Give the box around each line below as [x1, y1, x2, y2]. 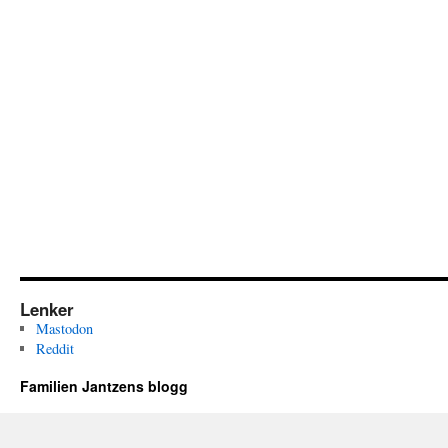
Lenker [20, 297, 74, 321]
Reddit [35, 339, 74, 358]
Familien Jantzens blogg [20, 376, 188, 396]
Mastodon [35, 319, 93, 338]
